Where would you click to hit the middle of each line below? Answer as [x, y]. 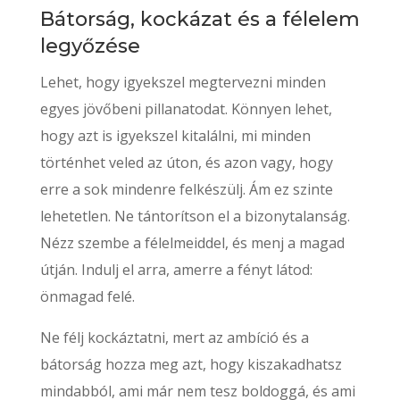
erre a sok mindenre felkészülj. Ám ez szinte [186, 190]
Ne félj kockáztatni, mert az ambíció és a [174, 338]
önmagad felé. [87, 297]
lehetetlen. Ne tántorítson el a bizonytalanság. [195, 217]
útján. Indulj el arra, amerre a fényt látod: [176, 270]
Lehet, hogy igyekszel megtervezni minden [183, 83]
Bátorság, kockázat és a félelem [200, 20]
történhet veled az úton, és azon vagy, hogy [186, 163]
